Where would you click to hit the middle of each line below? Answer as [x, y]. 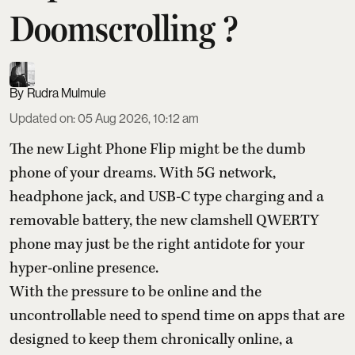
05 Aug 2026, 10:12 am [138, 118]
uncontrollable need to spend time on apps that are [177, 315]
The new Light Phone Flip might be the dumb [158, 149]
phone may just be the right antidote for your [157, 244]
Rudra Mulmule [67, 93]
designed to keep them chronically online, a [151, 339]
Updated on [41, 118]
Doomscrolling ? [124, 28]
